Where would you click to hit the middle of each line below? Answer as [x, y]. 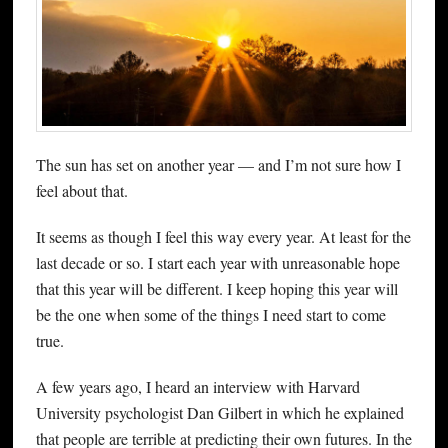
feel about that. [81, 191]
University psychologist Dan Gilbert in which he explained [219, 413]
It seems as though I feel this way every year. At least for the [223, 237]
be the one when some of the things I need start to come [210, 315]
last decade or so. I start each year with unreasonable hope [217, 263]
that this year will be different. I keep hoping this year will [216, 289]
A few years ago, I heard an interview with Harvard [197, 387]
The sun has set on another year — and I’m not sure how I [218, 165]
